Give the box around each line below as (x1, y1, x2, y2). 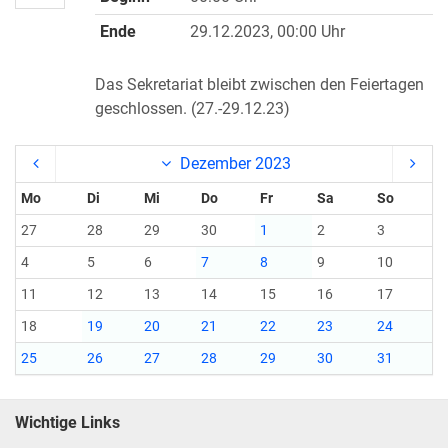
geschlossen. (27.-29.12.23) (95, 99, 290, 118)
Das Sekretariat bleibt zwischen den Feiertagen (95, 75, 424, 94)
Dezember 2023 (175, 154, 291, 173)
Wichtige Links (15, 413, 120, 432)
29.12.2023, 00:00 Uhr (190, 22, 345, 41)
